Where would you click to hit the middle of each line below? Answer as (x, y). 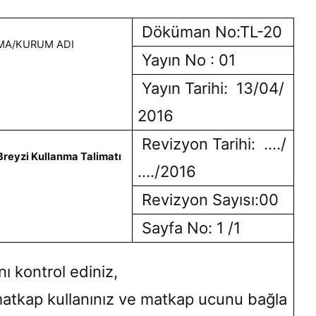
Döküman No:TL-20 (209, 31)
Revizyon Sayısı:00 (208, 199)
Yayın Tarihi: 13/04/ (211, 88)
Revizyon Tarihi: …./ (212, 144)
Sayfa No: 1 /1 (189, 227)
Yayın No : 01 (186, 60)
